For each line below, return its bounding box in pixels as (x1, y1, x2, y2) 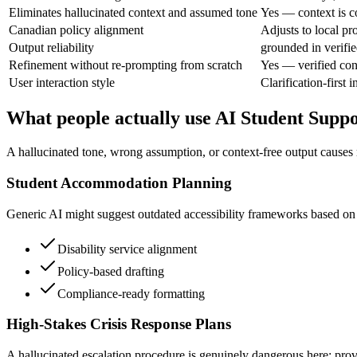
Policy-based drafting (57, 264, 164, 278)
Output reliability (9, 40, 94, 54)
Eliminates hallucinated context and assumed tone (9, 5, 257, 19)
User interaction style (9, 75, 115, 89)
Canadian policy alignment (9, 22, 143, 37)
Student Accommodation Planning (6, 175, 232, 192)
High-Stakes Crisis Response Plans (6, 316, 231, 333)
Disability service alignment (57, 241, 197, 256)
